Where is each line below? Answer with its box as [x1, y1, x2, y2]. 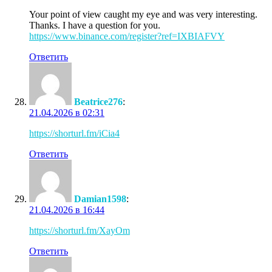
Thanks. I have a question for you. [29, 19, 160, 30]
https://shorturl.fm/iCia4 [29, 127, 120, 138]
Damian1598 [74, 193, 126, 204]
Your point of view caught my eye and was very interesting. [29, 8, 257, 19]
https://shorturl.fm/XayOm [29, 225, 130, 236]
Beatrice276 [74, 96, 123, 107]
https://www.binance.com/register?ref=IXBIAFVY [29, 30, 225, 41]
